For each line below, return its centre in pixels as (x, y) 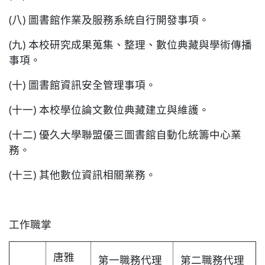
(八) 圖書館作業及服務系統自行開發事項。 (109, 20)
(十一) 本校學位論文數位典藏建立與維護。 (109, 110)
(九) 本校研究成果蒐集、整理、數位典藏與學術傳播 (130, 45)
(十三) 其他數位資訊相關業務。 (83, 175)
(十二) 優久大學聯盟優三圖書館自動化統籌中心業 (125, 135)
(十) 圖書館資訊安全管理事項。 (83, 85)
